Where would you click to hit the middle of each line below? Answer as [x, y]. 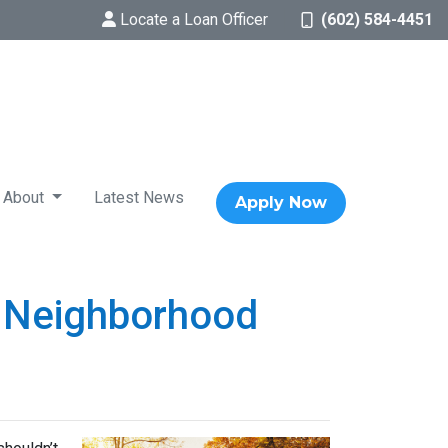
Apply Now [281, 202]
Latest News [139, 197]
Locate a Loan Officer [194, 19]
